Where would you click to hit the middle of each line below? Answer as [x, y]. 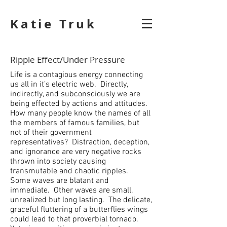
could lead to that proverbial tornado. [75, 219]
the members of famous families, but [75, 123]
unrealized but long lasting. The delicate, [81, 200]
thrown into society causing [58, 162]
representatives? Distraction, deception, [80, 142]
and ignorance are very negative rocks [76, 152]
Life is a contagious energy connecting [77, 75]
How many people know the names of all [80, 113]
